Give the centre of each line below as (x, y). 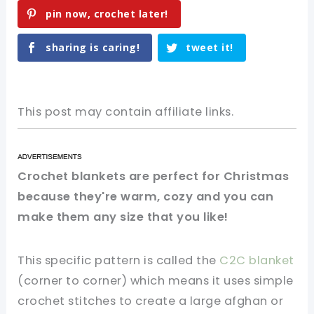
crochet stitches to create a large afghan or (151, 301)
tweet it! (210, 48)
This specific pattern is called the (119, 260)
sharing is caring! (93, 48)
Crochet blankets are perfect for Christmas (153, 177)
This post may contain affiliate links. (126, 112)
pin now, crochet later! (107, 14)
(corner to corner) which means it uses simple (156, 281)
